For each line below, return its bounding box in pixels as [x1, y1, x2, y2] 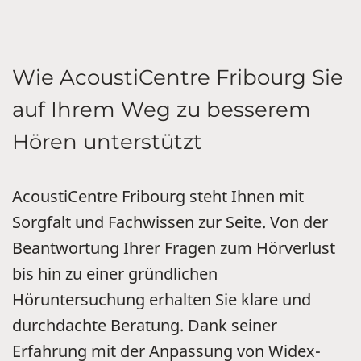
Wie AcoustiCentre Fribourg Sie [12, 64, 343, 90]
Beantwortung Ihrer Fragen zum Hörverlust [12, 237, 335, 259]
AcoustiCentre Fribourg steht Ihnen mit [12, 185, 304, 207]
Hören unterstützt [12, 129, 202, 155]
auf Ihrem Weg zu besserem [12, 97, 311, 122]
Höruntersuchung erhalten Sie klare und [12, 288, 311, 310]
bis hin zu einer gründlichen [12, 263, 218, 284]
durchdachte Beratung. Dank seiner [12, 314, 277, 336]
